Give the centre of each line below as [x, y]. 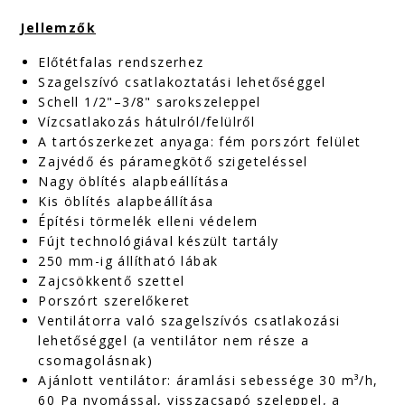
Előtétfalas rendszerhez [121, 62]
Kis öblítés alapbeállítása [126, 201]
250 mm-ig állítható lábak [128, 261]
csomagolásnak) [96, 360]
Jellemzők [58, 28]
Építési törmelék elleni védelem [148, 221]
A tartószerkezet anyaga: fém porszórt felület [200, 141]
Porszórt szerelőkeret [114, 301]
